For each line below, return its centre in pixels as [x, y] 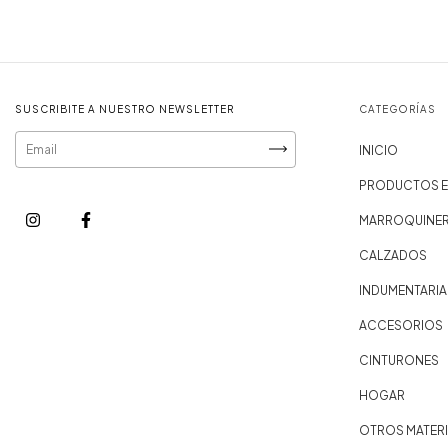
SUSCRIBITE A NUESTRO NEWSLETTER [124, 108]
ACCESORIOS [401, 325]
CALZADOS [393, 255]
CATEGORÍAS [398, 108]
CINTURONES [399, 360]
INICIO [379, 150]
